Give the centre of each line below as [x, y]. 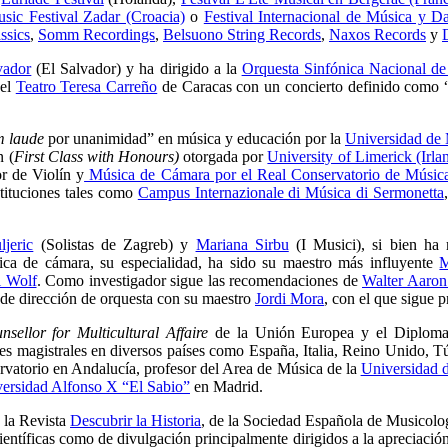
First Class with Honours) [96, 156]
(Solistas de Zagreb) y [114, 244]
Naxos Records [377, 34]
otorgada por [223, 156]
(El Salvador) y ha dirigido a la [136, 68]
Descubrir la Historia [135, 420]
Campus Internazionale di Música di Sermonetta [290, 192]
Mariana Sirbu [242, 244]
